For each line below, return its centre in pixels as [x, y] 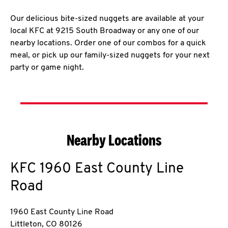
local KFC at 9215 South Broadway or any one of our [105, 31]
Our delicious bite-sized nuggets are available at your [107, 19]
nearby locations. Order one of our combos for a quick [108, 43]
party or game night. [47, 68]
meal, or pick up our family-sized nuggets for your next [110, 55]
